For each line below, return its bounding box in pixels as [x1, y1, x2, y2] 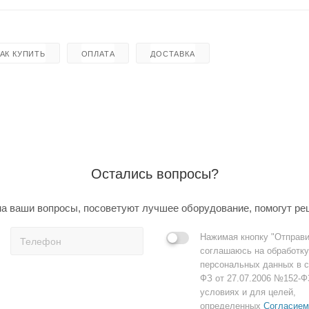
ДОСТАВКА [150, 49, 195, 58]
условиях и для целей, [200, 286, 296, 297]
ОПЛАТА [81, 49, 115, 58]
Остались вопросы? [90, 166, 219, 181]
